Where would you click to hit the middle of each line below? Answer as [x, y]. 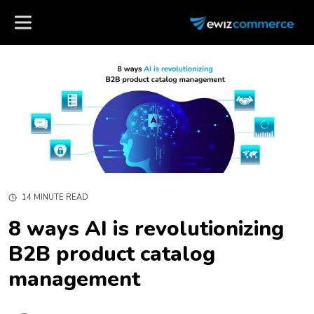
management [74, 280]
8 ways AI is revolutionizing [146, 229]
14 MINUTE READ [55, 197]
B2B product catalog [112, 254]
